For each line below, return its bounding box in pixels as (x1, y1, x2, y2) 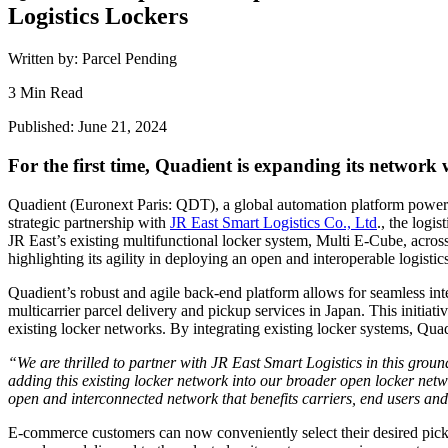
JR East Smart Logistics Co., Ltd (170, 213, 377, 231)
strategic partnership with (8, 213, 170, 231)
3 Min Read (8, 84, 83, 102)
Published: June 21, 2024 (8, 118, 167, 136)
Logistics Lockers (8, 3, 188, 30)
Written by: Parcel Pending (8, 50, 177, 68)
